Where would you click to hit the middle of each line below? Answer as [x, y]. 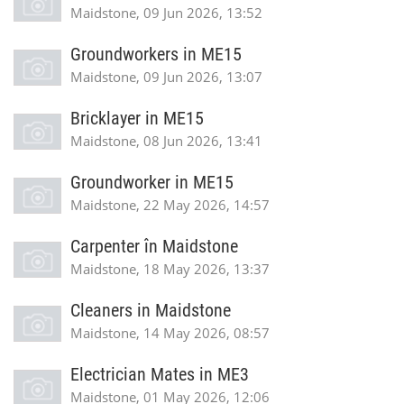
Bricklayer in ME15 [137, 119]
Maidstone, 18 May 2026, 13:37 [170, 269]
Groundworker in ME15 [152, 183]
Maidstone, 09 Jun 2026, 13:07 [166, 77]
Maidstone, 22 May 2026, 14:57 [170, 205]
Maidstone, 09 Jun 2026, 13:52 [166, 13]
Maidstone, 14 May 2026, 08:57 [170, 333]
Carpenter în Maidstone [154, 247]
